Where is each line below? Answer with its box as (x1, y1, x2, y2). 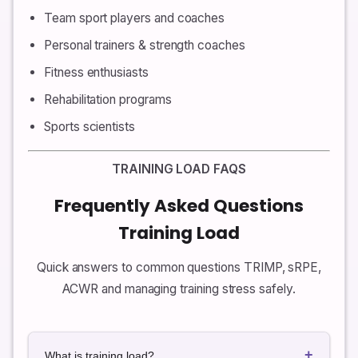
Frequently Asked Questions (54, 193, 304, 219)
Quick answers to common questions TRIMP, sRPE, (36, 260, 322, 276)
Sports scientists (44, 119, 135, 135)
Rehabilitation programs (44, 92, 172, 108)
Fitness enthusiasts (44, 64, 149, 80)
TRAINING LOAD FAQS (112, 161, 246, 177)
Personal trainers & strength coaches (44, 37, 245, 53)
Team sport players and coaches (44, 10, 225, 26)
